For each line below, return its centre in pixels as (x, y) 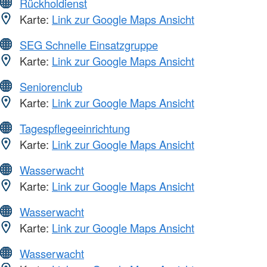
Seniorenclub (51, 86)
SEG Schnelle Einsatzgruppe (89, 44)
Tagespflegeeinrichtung (75, 128)
